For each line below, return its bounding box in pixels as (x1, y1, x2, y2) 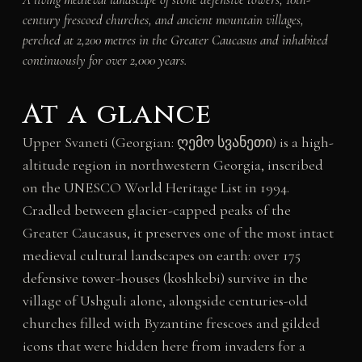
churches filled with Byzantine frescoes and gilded (22, 314, 320, 333)
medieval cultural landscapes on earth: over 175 (22, 246, 301, 265)
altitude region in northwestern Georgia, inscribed (22, 156, 323, 175)
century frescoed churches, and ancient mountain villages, (22, 11, 304, 29)
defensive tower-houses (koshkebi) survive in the (22, 269, 308, 288)
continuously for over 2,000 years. (22, 52, 187, 69)
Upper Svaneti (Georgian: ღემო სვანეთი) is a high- (22, 133, 334, 152)
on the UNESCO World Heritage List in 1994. (22, 179, 289, 197)
